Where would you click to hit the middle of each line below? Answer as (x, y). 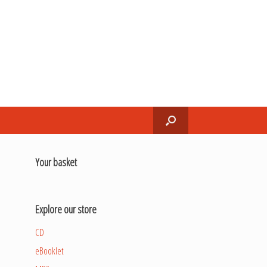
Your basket (56, 162)
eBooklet (50, 251)
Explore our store (66, 209)
